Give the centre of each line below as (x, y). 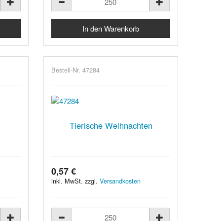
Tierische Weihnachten (111, 125)
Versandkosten (120, 181)
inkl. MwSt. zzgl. (76, 181)
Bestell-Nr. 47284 (76, 70)
